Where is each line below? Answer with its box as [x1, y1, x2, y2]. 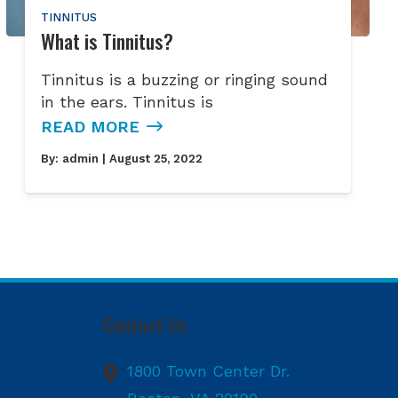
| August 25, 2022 [98, 151, 203, 165]
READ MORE [40, 116, 139, 136]
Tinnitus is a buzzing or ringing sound [40, 69, 328, 89]
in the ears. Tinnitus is [40, 92, 213, 111]
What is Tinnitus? [40, 25, 173, 56]
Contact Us [103, 309, 188, 339]
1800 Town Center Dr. [127, 362, 291, 381]
